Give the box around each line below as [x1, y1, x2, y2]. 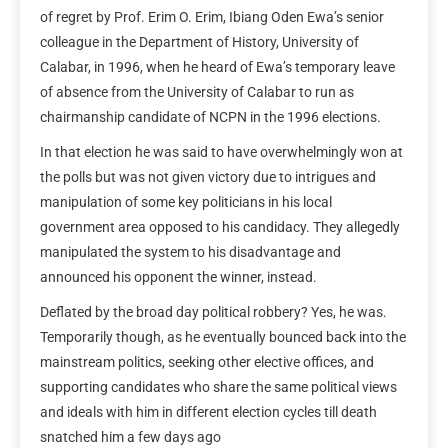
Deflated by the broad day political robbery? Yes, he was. [40, 303, 387, 320]
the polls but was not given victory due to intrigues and [40, 168, 376, 185]
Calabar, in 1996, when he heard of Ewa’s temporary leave [40, 58, 395, 75]
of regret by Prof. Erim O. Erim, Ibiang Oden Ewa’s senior [40, 8, 384, 25]
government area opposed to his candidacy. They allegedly [40, 218, 400, 235]
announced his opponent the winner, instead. [40, 268, 317, 285]
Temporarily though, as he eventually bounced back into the [40, 328, 406, 345]
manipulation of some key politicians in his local [40, 193, 332, 210]
